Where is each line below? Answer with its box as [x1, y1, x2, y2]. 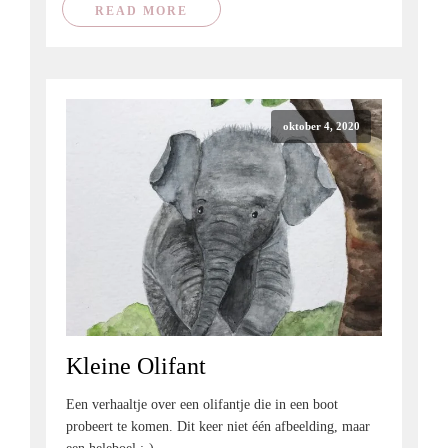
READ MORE [95, 4, 188, 18]
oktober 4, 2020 [282, 120, 360, 133]
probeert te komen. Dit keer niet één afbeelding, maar [66, 419, 370, 434]
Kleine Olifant [66, 353, 206, 379]
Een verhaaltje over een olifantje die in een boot [66, 397, 338, 412]
